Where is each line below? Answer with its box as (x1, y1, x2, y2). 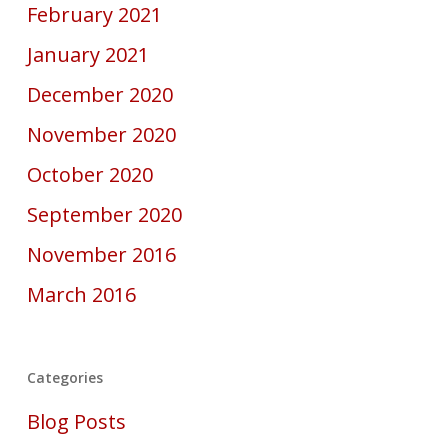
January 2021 (26, 41, 149, 68)
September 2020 (26, 201, 182, 228)
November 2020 (26, 121, 176, 148)
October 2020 (26, 161, 153, 188)
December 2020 (26, 81, 173, 108)
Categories (26, 368, 103, 387)
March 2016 (26, 281, 136, 308)
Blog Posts (26, 408, 126, 435)
